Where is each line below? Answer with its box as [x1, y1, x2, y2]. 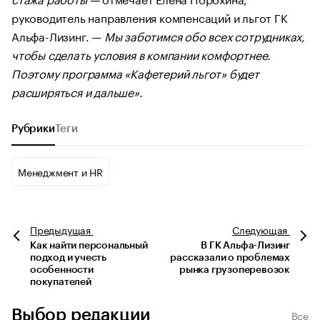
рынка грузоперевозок [179, 265, 290, 275]
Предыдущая [30, 221, 94, 237]
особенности [30, 265, 94, 275]
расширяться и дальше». [11, 82, 143, 100]
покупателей [30, 277, 91, 287]
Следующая [232, 221, 290, 237]
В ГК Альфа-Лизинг [201, 241, 290, 251]
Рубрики [11, 124, 55, 134]
